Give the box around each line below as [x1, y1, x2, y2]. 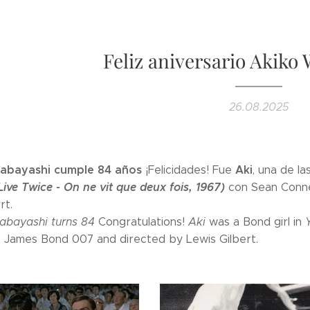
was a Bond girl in [206, 215, 305, 228]
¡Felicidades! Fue [142, 163, 235, 176]
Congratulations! [95, 215, 188, 228]
